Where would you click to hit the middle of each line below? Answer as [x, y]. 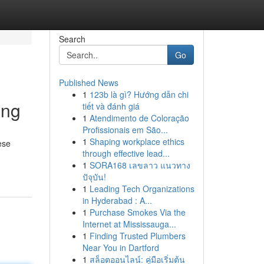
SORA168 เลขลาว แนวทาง [140, 165]
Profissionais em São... [125, 130]
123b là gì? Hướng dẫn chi [139, 94]
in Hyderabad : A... [117, 200]
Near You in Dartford [121, 247]
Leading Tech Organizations [142, 189]
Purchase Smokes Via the [137, 212]
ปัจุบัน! [94, 177]
